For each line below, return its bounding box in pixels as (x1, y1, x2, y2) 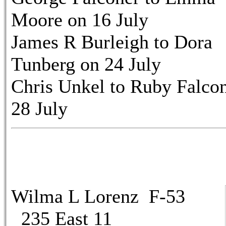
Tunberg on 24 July (11, 53, 161, 75)
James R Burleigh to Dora (11, 31, 212, 52)
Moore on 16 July (11, 9, 148, 30)
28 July (11, 98, 68, 119)
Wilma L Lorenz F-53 (11, 186, 185, 207)
